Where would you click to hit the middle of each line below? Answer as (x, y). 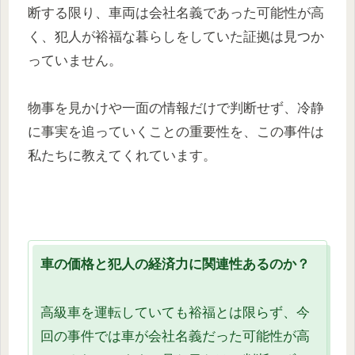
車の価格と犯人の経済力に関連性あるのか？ (175, 265)
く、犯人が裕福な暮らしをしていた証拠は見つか (176, 36)
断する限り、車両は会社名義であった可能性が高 (176, 13)
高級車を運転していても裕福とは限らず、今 (175, 313)
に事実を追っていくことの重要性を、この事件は (176, 132)
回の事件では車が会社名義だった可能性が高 (175, 337)
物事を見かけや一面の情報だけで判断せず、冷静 (176, 109)
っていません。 (75, 60)
